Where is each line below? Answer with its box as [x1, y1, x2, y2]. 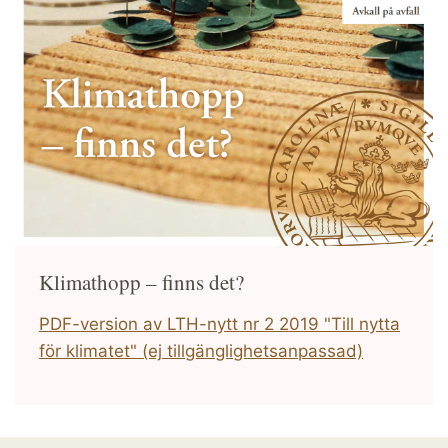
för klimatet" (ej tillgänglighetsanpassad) [39, 341, 363, 362]
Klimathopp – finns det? [39, 268, 244, 297]
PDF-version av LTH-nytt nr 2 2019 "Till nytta [39, 314, 400, 335]
